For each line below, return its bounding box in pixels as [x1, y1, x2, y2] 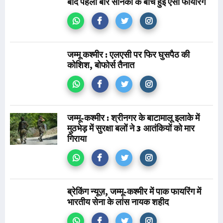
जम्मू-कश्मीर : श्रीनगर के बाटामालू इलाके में [67, 112, 200, 123]
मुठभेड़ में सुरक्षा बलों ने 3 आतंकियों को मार [67, 122, 195, 134]
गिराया [67, 133, 87, 144]
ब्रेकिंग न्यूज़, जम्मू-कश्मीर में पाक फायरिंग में [67, 186, 201, 197]
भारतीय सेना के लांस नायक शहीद [67, 196, 169, 208]
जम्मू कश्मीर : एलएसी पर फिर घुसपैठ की [67, 49, 190, 60]
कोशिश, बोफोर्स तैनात [67, 59, 134, 71]
